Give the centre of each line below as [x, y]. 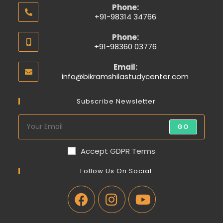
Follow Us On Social [116, 171]
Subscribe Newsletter [116, 101]
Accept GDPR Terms [118, 151]
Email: [125, 67]
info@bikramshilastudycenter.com [125, 76]
